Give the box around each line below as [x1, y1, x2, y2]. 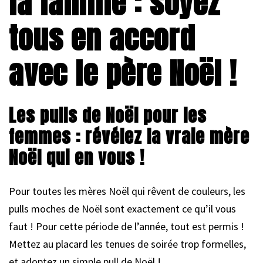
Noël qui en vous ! [9, 144, 144, 171]
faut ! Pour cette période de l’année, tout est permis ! [9, 219, 244, 233]
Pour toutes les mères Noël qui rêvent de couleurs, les [9, 184, 245, 198]
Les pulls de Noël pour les [9, 102, 207, 129]
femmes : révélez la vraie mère [9, 123, 249, 150]
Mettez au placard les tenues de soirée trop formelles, [9, 237, 246, 251]
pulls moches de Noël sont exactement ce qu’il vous [9, 201, 236, 215]
